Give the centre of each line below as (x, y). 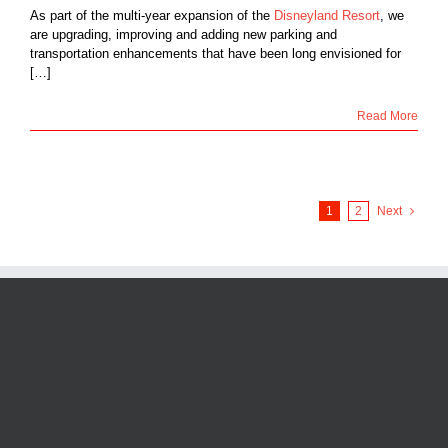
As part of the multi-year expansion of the (152, 15)
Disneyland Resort (327, 15)
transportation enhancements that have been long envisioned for (215, 53)
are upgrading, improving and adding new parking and (183, 34)
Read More (387, 115)
